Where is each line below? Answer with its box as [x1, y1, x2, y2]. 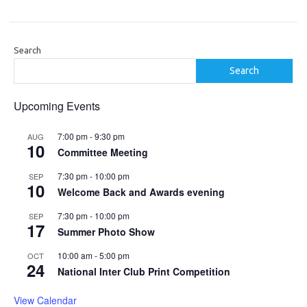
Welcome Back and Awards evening [58, 184, 225, 199]
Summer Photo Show [58, 224, 155, 238]
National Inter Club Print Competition [58, 264, 230, 278]
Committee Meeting [58, 145, 148, 159]
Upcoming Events [14, 97, 100, 114]
